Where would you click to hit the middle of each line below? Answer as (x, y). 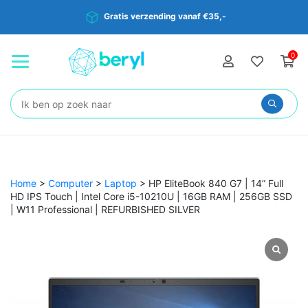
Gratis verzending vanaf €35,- (165, 16)
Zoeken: (41, 101)
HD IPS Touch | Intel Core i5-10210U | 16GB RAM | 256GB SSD (151, 196)
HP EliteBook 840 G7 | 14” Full (216, 183)
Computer (70, 183)
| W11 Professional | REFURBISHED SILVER (105, 209)
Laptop (121, 183)
